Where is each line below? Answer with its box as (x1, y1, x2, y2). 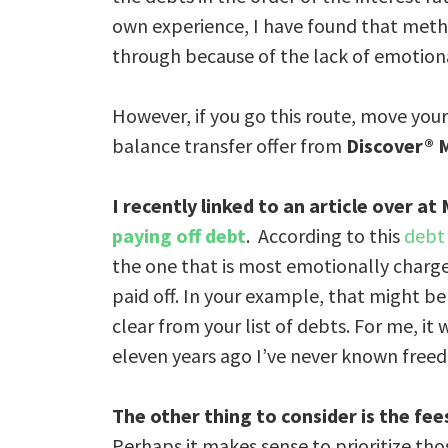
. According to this (246, 223, 404, 248)
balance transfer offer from (112, 133, 346, 158)
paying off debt (112, 223, 246, 248)
